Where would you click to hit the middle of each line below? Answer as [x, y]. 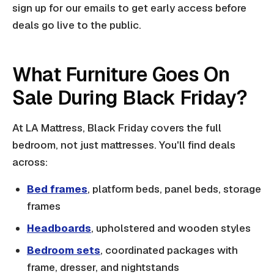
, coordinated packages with [169, 250]
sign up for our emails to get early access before [129, 8]
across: [30, 162]
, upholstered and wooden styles [171, 228]
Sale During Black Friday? [130, 98]
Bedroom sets [64, 250]
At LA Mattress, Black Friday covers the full [117, 128]
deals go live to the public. [77, 25]
